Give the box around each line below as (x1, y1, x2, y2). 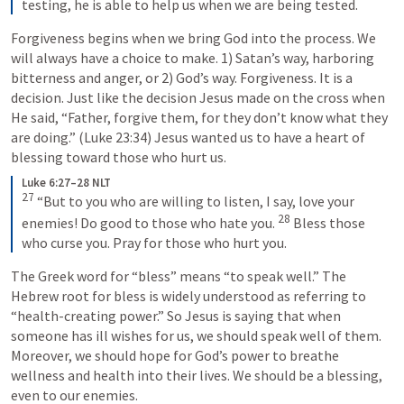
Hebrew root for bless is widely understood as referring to (11, 287, 366, 306)
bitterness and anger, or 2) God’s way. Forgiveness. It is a (11, 68, 353, 87)
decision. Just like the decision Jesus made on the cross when (11, 87, 385, 106)
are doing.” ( (11, 127, 84, 146)
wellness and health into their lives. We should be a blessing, (11, 366, 382, 385)
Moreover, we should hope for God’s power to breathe (11, 346, 339, 365)
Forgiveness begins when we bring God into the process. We (11, 28, 376, 47)
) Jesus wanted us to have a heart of (147, 127, 365, 146)
